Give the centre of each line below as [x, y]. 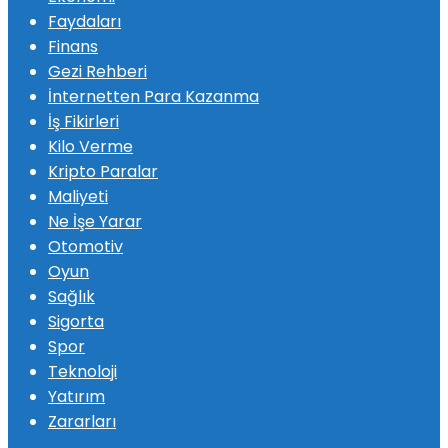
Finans [73, 46]
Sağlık [71, 296]
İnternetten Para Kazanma [153, 96]
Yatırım [76, 396]
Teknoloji [82, 371]
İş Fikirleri [83, 121]
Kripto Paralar [103, 171]
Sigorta [76, 321]
